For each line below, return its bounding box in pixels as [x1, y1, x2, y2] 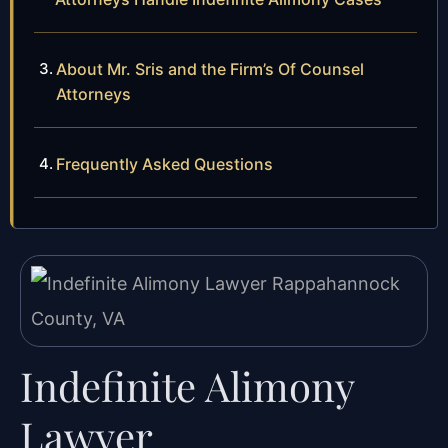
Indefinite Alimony [20, 359, 354, 413]
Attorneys [56, 83, 131, 104]
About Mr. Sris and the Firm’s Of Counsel [56, 58, 364, 79]
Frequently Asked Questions [56, 153, 273, 174]
